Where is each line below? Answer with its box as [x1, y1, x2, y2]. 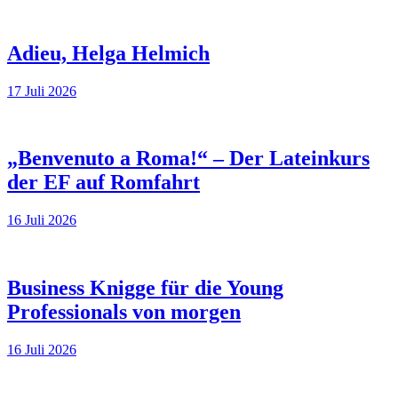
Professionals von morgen [7, 300, 241, 324]
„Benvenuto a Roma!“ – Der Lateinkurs [7, 147, 370, 171]
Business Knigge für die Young [7, 276, 283, 300]
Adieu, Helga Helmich [7, 41, 210, 65]
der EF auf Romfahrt [7, 171, 200, 195]
